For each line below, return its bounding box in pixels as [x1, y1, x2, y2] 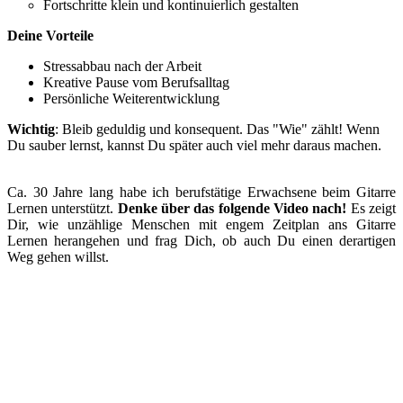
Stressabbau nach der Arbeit [43, 58, 201, 74]
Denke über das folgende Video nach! [117, 200, 347, 216]
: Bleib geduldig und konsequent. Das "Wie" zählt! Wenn [55, 121, 380, 137]
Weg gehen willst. [7, 248, 109, 264]
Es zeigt [346, 200, 397, 216]
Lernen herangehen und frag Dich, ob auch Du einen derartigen [7, 232, 396, 248]
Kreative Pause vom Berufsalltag [43, 74, 229, 90]
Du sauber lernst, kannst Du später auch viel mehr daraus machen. [7, 137, 381, 153]
